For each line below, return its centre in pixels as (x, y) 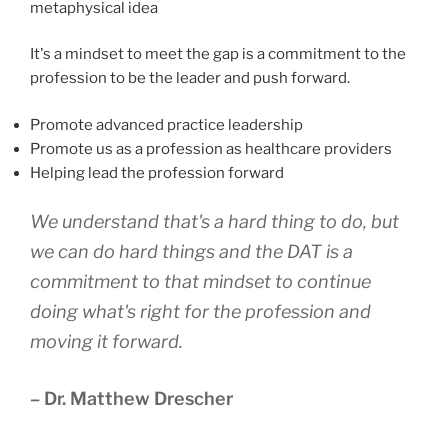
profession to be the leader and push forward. (190, 78)
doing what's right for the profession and (200, 311)
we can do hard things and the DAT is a (191, 251)
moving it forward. (106, 341)
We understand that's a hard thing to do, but (214, 221)
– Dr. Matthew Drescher (131, 398)
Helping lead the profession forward (157, 172)
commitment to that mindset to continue (200, 281)
